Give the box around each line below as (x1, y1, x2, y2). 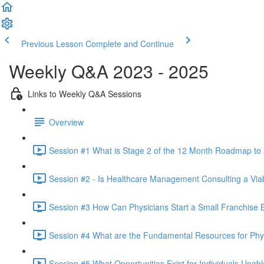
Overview (49, 115, 84, 128)
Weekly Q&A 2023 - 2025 (9, 58, 209, 84)
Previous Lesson (21, 38, 83, 49)
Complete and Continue (85, 38, 174, 49)
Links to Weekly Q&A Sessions (28, 87, 141, 100)
